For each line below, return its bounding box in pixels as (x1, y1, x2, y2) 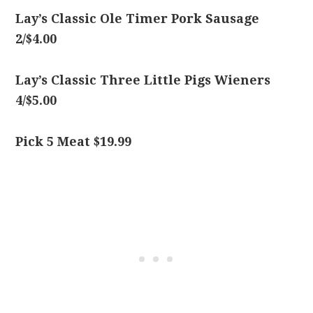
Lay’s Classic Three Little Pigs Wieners (15, 73, 271, 87)
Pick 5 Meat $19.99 (15, 134, 132, 149)
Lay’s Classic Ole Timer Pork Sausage (15, 11, 260, 26)
